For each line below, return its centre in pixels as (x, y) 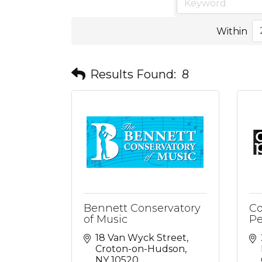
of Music (106, 219)
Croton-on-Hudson (140, 249)
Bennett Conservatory (142, 208)
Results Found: (133, 74)
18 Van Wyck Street (141, 238)
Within (232, 31)
